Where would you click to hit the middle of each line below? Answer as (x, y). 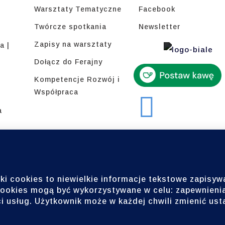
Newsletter (160, 27)
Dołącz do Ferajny (68, 62)
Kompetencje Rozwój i (77, 79)
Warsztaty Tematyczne (78, 9)
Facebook (157, 9)
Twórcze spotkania (70, 27)
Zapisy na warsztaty (73, 44)
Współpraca (56, 92)
